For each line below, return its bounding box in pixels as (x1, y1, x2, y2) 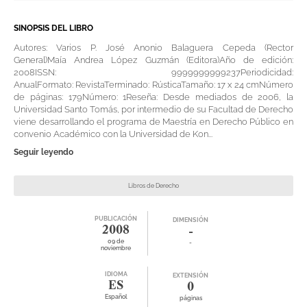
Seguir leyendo (14, 147, 73, 157)
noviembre (101, 245, 132, 251)
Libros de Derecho (128, 182, 179, 189)
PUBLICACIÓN (95, 215, 138, 222)
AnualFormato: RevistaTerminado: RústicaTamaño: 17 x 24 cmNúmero (14, 79, 293, 90)
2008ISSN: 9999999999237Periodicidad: (14, 67, 293, 77)
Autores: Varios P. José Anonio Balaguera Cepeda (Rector (14, 42, 293, 53)
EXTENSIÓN (173, 272, 209, 279)
